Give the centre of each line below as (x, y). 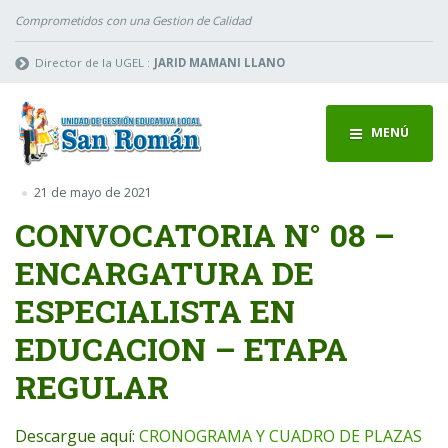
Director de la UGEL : (93, 62)
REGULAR (92, 386)
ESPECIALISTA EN (155, 310)
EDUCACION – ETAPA (181, 348)
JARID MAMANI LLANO (219, 62)
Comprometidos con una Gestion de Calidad (133, 20)
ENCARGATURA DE (164, 272)
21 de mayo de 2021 (92, 193)
